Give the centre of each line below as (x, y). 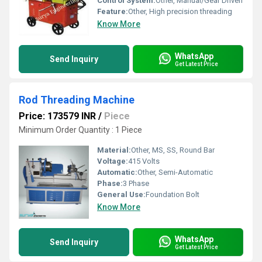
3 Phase (136, 183)
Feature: (113, 11)
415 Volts (144, 161)
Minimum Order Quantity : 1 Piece (80, 130)
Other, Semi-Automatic (175, 172)
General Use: (121, 194)
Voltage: (113, 161)
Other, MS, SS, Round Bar (173, 150)
